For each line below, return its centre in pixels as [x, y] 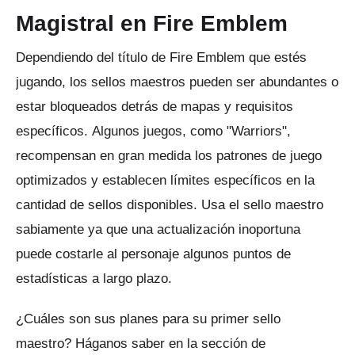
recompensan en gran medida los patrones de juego [169, 156]
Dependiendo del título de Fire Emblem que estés [161, 58]
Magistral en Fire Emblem [152, 24]
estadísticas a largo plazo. [94, 279]
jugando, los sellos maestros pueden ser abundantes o [177, 82]
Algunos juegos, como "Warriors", [191, 132]
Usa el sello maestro [262, 205]
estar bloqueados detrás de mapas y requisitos [155, 107]
